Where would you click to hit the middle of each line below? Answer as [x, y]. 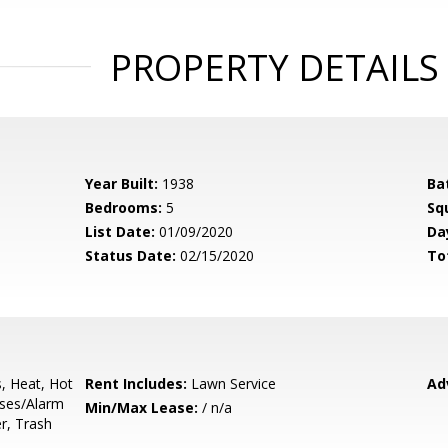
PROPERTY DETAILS [274, 67]
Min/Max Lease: [142, 407]
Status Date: [131, 255]
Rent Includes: [136, 383]
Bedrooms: [124, 207]
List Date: [120, 231]
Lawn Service [232, 383]
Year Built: [122, 183]
